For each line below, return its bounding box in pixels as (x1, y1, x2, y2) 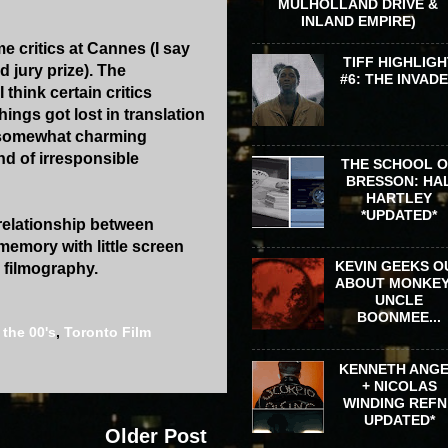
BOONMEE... (357, 309, 442, 326)
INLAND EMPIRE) (300, 13, 416, 29)
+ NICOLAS (361, 377, 437, 394)
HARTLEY (366, 190, 433, 207)
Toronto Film (64, 324, 151, 341)
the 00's (3, 324, 56, 341)
